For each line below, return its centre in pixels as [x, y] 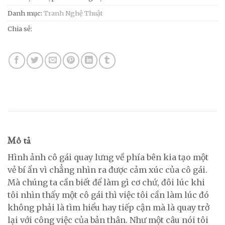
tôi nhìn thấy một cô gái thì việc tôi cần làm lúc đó [108, 195]
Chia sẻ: [20, 28]
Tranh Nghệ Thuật [73, 13]
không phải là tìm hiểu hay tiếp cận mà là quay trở [108, 208]
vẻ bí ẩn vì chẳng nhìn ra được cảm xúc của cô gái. [107, 170]
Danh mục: [26, 13]
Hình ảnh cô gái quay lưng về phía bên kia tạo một [108, 157]
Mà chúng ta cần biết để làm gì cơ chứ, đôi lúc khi [106, 183]
